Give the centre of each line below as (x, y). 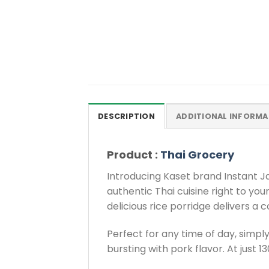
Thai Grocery (197, 155)
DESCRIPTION (126, 116)
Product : (134, 155)
